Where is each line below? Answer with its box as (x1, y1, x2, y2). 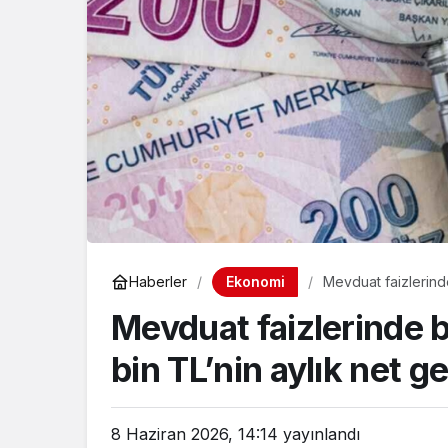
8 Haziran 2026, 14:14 (111, 423, 278, 444)
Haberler (129, 273, 187, 291)
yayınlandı (278, 423, 360, 444)
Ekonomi (225, 272, 285, 290)
